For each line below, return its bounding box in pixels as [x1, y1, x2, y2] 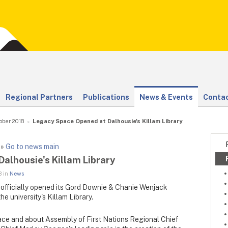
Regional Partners [6, 93, 73, 101]
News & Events [139, 93, 193, 101]
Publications [83, 93, 129, 101]
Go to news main [6, 142, 59, 151]
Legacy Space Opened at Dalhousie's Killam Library [33, 118, 183, 125]
